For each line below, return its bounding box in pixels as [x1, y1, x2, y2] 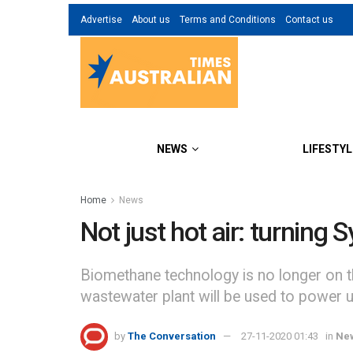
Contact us [285, 14, 333, 25]
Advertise [80, 14, 122, 25]
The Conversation [128, 330, 216, 343]
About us [132, 14, 170, 25]
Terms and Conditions [180, 14, 276, 25]
